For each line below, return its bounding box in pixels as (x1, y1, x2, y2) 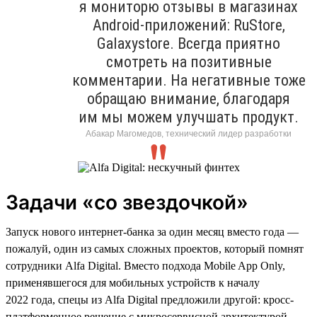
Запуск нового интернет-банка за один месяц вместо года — (6, 225, 299, 238)
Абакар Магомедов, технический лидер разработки (86, 128, 292, 139)
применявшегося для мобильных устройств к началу (6, 276, 260, 289)
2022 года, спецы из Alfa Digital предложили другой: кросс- (6, 293, 294, 306)
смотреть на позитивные (105, 52, 272, 71)
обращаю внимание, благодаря (87, 89, 290, 108)
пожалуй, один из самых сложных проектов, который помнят (6, 242, 304, 255)
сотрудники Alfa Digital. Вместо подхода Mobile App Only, (6, 259, 285, 272)
